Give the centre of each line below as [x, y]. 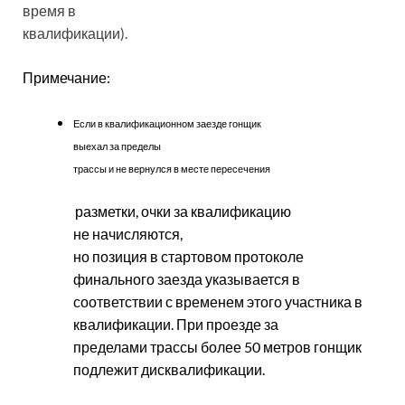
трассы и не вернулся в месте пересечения [172, 169]
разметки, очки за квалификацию [183, 211]
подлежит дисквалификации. [169, 369]
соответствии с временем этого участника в [218, 301]
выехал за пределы [117, 146]
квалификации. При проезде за [176, 324]
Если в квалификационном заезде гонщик [167, 123]
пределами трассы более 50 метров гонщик [217, 347]
